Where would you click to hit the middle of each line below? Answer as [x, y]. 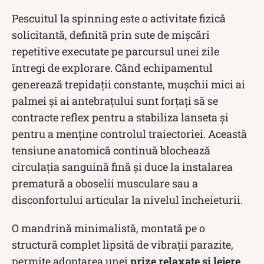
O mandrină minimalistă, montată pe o [108, 228]
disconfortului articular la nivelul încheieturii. [127, 199]
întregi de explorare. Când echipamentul [112, 67]
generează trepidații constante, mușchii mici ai [128, 84]
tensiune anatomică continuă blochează [111, 150]
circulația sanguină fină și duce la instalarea [122, 166]
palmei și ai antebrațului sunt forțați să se [115, 100]
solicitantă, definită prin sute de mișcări [111, 34]
